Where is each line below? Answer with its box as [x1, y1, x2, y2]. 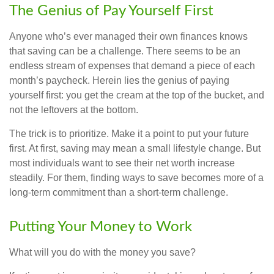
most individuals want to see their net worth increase [9, 158, 235, 169]
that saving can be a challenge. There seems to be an [9, 46, 240, 57]
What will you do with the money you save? [9, 247, 196, 258]
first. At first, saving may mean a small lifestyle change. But [9, 143, 261, 154]
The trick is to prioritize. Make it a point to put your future [9, 128, 249, 139]
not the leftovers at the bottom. [9, 105, 138, 116]
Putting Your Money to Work [9, 220, 192, 235]
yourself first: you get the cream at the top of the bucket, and [9, 90, 264, 101]
